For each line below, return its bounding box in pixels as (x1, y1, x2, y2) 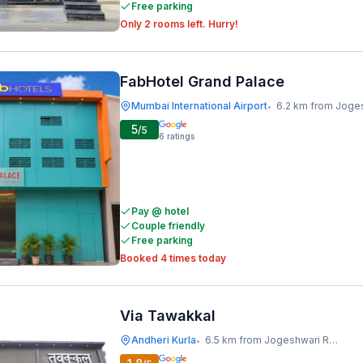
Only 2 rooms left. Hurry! (120, 18, 238, 30)
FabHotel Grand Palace (120, 73, 284, 90)
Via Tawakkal (120, 307, 216, 324)
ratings (167, 131, 194, 141)
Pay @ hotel (131, 205, 189, 217)
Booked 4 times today (120, 252, 226, 264)
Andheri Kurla (131, 334, 196, 346)
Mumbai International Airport (131, 100, 267, 112)
